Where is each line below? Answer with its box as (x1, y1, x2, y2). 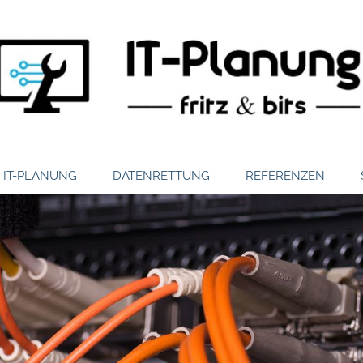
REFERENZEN (246, 168, 325, 183)
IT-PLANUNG (3, 168, 77, 183)
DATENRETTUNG (113, 168, 210, 183)
